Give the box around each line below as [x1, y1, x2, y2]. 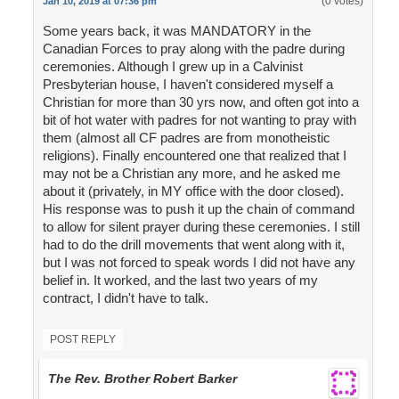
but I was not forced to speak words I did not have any [42, 255, 355, 271]
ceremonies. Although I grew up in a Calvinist [42, 59, 303, 75]
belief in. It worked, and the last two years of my [42, 273, 318, 289]
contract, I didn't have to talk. [42, 290, 208, 306]
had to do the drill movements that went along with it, [42, 237, 345, 253]
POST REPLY [49, 333, 116, 346]
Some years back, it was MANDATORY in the [42, 23, 311, 39]
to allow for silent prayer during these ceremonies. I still [42, 219, 360, 235]
